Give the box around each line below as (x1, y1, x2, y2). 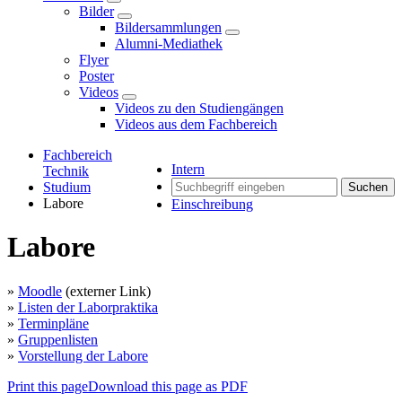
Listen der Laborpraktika (18, 299, 158, 315)
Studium (43, 179, 91, 195)
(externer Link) (62, 283, 151, 299)
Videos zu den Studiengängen (115, 100, 284, 116)
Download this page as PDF (88, 378, 248, 394)
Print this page (7, 378, 88, 394)
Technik (43, 163, 89, 179)
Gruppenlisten (18, 331, 98, 347)
